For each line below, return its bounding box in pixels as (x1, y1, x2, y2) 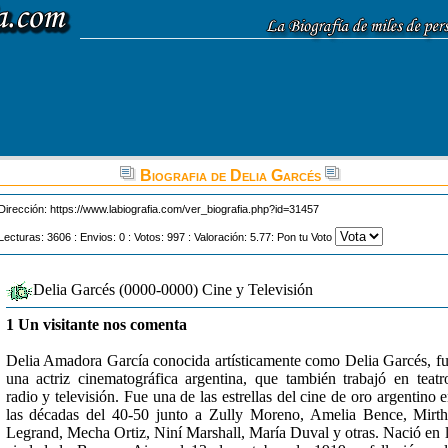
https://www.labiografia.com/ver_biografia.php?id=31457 (50, 203, 319, 215)
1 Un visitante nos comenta (5, 316, 187, 333)
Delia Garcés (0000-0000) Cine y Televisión (32, 281, 313, 298)
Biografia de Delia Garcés (136, 167, 325, 184)
